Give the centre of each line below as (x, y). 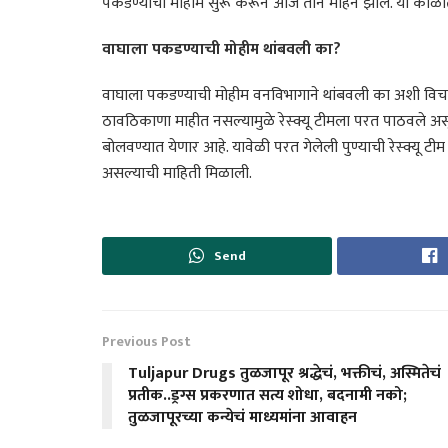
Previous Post (146, 341)
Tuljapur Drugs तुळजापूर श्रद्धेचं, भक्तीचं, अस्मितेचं (284, 373)
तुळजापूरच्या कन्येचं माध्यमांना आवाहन (242, 417)
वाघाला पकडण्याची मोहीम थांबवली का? (221, 49)
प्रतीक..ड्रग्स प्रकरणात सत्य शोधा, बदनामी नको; (267, 395)
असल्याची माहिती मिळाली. (177, 173)
